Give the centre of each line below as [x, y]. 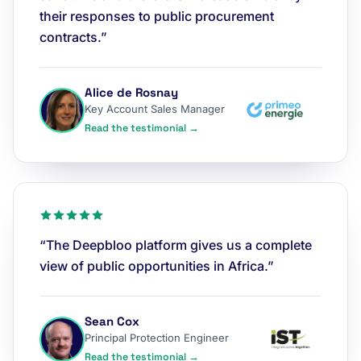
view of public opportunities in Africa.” [157, 266]
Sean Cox [112, 321]
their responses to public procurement [157, 16]
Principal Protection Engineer [157, 338]
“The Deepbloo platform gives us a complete [176, 245]
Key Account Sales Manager [155, 109]
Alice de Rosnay [131, 92]
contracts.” [73, 37]
